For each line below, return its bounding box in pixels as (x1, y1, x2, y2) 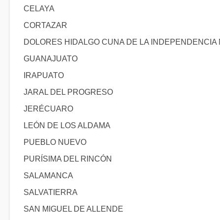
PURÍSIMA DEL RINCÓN (24, 155, 112, 163)
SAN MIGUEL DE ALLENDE (24, 205, 123, 213)
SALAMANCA (24, 171, 73, 180)
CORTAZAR (24, 21, 67, 29)
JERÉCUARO (24, 105, 73, 113)
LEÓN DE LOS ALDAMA (24, 121, 110, 130)
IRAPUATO (24, 71, 64, 80)
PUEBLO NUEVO (24, 138, 86, 146)
